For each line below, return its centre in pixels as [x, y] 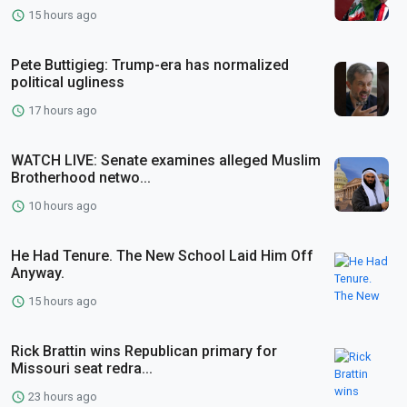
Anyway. [38, 273]
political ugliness [68, 82]
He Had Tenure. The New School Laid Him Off [162, 255]
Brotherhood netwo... [81, 177]
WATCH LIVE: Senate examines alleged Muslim [166, 160]
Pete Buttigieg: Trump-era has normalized [150, 65]
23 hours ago [61, 396]
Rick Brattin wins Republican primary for [144, 351]
